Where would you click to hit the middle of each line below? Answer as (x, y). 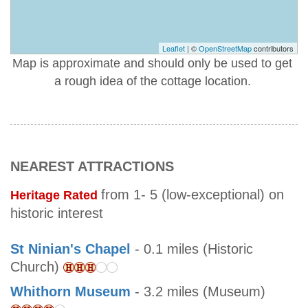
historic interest (57, 213)
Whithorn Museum (70, 292)
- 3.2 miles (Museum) (198, 292)
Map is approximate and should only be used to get (153, 64)
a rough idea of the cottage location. (152, 81)
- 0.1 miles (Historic (192, 249)
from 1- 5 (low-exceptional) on (192, 195)
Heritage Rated (56, 196)
